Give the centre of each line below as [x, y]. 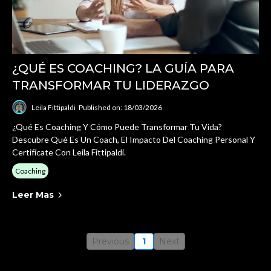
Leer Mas [33, 195]
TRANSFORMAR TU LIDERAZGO [111, 85]
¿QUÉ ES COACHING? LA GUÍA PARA [123, 68]
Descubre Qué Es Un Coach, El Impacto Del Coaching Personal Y [134, 139]
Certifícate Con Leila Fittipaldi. [69, 152]
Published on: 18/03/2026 [120, 107]
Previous [110, 241]
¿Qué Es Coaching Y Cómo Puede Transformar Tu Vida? [117, 127]
